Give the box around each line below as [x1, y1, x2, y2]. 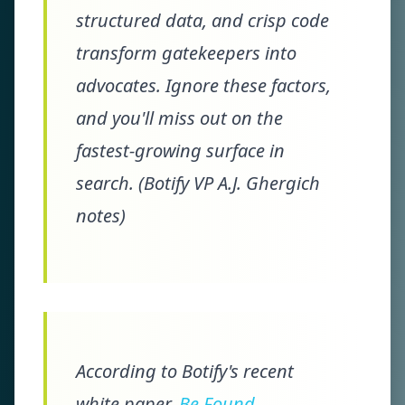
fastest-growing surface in [76, 138, 285, 163]
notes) [76, 203, 126, 228]
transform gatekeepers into [76, 41, 297, 65]
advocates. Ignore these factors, [76, 73, 331, 98]
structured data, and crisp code [76, 8, 329, 33]
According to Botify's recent [76, 359, 294, 383]
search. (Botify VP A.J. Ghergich [76, 171, 320, 195]
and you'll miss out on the [76, 106, 283, 130]
